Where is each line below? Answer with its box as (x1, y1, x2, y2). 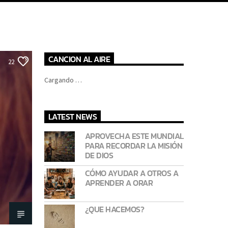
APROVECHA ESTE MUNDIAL (84, 130, 184, 142)
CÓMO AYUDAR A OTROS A (84, 167, 179, 180)
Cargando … (44, 75, 82, 84)
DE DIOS (84, 149, 113, 162)
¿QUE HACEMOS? (84, 203, 145, 216)
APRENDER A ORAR (84, 177, 153, 189)
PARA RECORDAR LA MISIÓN (84, 139, 183, 152)
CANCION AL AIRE (48, 53, 110, 66)
